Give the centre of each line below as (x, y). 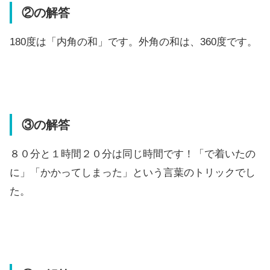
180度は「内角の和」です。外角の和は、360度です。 (133, 42)
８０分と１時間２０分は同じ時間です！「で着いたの (133, 154)
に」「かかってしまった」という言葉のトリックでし (133, 173)
